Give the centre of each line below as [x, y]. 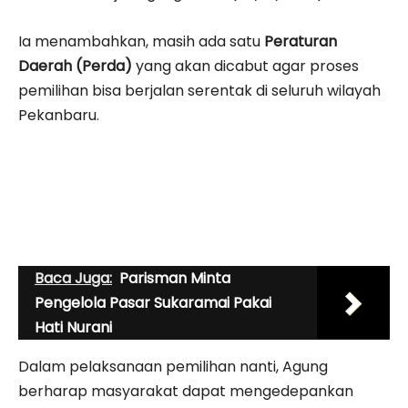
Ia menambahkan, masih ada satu [141, 41]
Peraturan [301, 41]
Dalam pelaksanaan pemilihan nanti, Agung [173, 366]
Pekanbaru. [59, 115]
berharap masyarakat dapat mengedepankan [186, 391]
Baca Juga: [73, 278]
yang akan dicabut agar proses [245, 66]
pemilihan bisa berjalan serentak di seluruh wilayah [199, 90]
